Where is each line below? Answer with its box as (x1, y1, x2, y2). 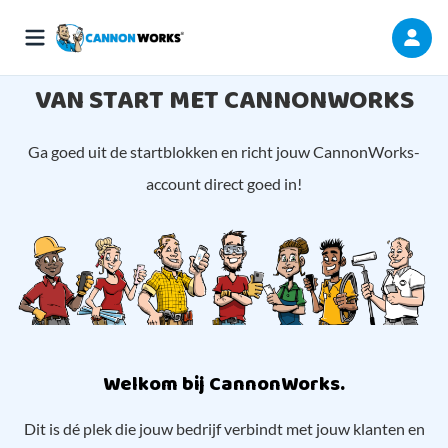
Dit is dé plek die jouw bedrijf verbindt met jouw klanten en (23, 419, 425, 439)
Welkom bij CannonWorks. (103, 368, 345, 401)
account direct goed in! (146, 174, 302, 193)
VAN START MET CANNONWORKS (34, 80, 414, 122)
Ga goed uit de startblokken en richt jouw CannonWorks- (28, 142, 420, 161)
